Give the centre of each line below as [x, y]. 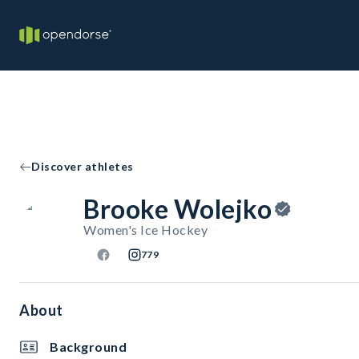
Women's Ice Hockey [145, 230]
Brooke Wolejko [177, 209]
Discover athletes [83, 166]
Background [88, 347]
